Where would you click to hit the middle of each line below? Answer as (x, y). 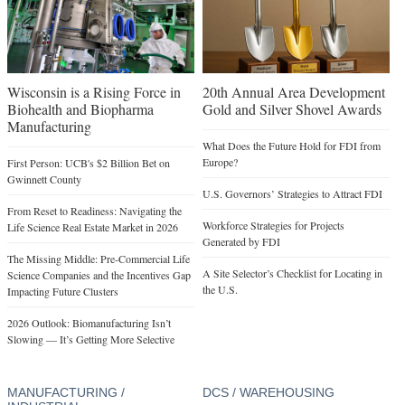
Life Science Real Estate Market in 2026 (93, 227)
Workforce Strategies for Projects (273, 226)
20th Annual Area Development (293, 92)
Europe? (220, 162)
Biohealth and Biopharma (80, 109)
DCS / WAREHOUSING (268, 393)
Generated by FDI (241, 242)
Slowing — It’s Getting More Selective (91, 339)
